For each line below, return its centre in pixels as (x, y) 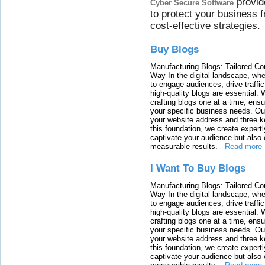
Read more (243, 146)
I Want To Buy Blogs (198, 168)
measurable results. (184, 146)
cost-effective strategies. (205, 25)
